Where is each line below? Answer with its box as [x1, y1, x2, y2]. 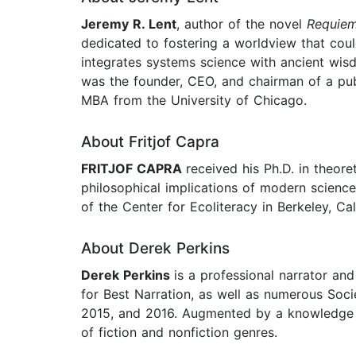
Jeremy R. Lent [81, 16, 176, 33]
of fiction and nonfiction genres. [81, 324, 277, 341]
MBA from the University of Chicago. [81, 92, 307, 109]
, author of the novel [176, 16, 307, 33]
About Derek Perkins [81, 239, 230, 258]
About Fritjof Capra [81, 133, 219, 152]
